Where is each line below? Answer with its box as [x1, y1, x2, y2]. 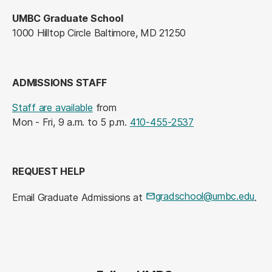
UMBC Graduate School [12, 12, 123, 25]
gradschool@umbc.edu [155, 189, 255, 202]
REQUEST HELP [12, 165, 85, 177]
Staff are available [12, 101, 93, 114]
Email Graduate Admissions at [12, 191, 146, 203]
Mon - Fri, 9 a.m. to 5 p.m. [12, 115, 130, 128]
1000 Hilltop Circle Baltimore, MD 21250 [12, 27, 186, 39]
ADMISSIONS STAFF [12, 76, 107, 89]
